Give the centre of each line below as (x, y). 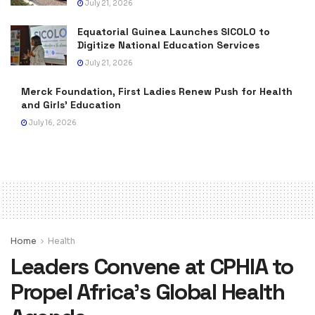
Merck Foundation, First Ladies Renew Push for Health (157, 91)
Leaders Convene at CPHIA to (152, 266)
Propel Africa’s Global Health (148, 291)
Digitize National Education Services (168, 45)
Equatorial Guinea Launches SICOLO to (174, 31)
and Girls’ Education (71, 104)
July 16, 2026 (52, 122)
